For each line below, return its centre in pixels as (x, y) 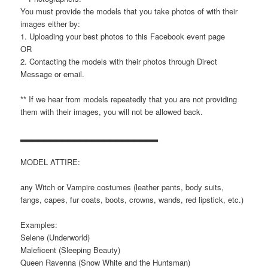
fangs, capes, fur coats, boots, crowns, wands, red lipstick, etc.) (132, 200)
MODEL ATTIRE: (51, 162)
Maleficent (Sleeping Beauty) (71, 250)
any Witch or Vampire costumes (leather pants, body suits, (122, 187)
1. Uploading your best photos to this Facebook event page (123, 36)
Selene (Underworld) (55, 237)
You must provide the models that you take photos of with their (129, 11)
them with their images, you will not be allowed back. (112, 111)
